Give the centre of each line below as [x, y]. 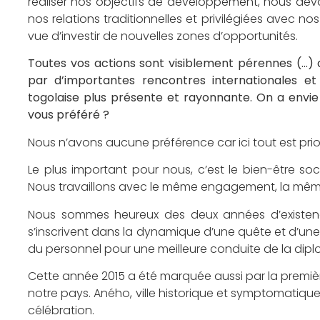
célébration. [61, 310]
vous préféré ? [69, 115]
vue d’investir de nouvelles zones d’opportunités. [163, 36]
